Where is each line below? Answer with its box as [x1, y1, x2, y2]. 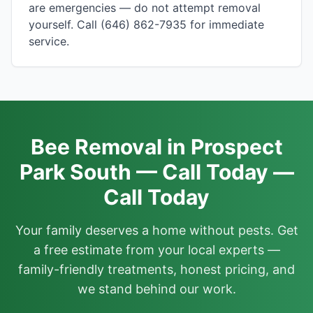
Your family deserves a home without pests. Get [15, 223, 298, 238]
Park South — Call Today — [19, 159, 294, 184]
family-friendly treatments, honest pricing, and [18, 262, 295, 277]
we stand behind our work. [77, 282, 236, 296]
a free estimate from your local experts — [33, 242, 280, 257]
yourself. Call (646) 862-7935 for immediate [29, 17, 264, 31]
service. [29, 34, 69, 48]
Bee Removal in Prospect [30, 134, 283, 159]
